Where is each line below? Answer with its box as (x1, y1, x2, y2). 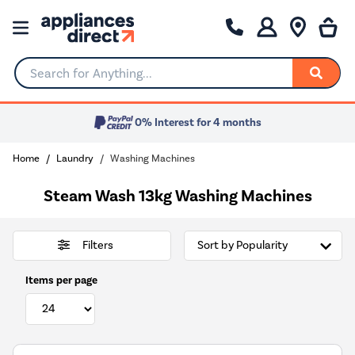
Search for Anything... (15, 72, 135, 86)
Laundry (56, 151, 94, 164)
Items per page (25, 273, 97, 287)
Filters (82, 239, 113, 253)
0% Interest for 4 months (135, 116, 261, 130)
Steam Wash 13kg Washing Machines (43, 185, 312, 206)
